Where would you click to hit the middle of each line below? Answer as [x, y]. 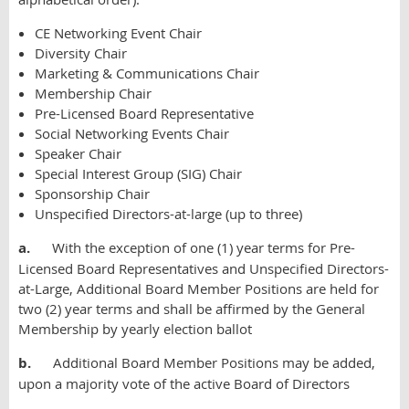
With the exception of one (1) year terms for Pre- [204, 247]
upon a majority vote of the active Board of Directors [184, 383]
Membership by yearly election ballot [137, 329]
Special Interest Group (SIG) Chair [138, 173]
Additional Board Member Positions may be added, [214, 362]
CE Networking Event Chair [118, 33]
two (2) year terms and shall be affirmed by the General [192, 309]
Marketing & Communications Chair [147, 73]
